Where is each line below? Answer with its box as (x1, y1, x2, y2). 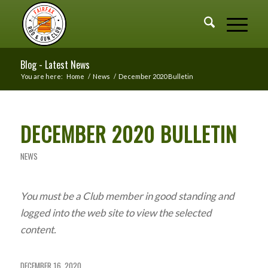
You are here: (20, 72, 63, 80)
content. (20, 223, 56, 236)
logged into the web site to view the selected (20, 206, 212, 220)
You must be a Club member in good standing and (20, 190, 234, 203)
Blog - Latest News (20, 57, 90, 72)
